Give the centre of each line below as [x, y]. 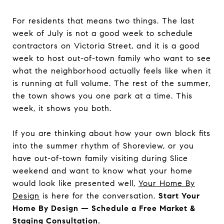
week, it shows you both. [62, 108]
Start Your [179, 195]
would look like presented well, [75, 183]
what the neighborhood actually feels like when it [112, 70]
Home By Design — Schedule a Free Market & [104, 208]
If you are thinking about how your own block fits [111, 133]
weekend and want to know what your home [102, 170]
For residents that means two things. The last [103, 20]
